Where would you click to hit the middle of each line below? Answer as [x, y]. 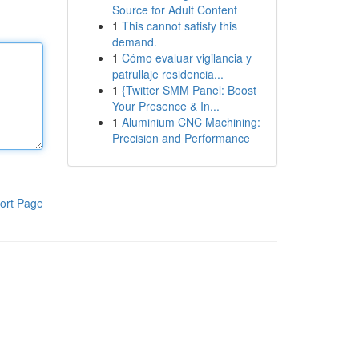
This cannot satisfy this [179, 26]
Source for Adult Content [174, 10]
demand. [134, 42]
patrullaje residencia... [167, 74]
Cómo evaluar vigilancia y [186, 58]
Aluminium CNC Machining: [191, 122]
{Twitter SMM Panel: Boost [189, 90]
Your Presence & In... [165, 106]
